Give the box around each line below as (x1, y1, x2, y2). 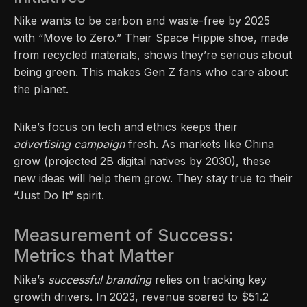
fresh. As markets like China (125, 136, 274, 151)
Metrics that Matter (14, 245, 174, 266)
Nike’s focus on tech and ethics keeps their (14, 119, 238, 134)
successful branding (48, 272, 151, 286)
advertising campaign (14, 136, 125, 151)
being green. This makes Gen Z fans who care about (14, 64, 288, 79)
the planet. (14, 82, 69, 96)
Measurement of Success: (14, 224, 234, 245)
